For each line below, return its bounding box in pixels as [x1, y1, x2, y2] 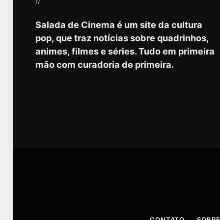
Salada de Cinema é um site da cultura [35, 19, 202, 30]
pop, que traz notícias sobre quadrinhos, [35, 32, 209, 44]
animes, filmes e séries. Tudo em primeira [35, 46, 215, 57]
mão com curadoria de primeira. [35, 59, 174, 70]
